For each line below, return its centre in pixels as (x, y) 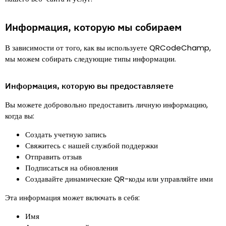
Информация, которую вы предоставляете (89, 86)
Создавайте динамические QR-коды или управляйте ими (119, 179)
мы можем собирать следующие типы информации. (91, 59)
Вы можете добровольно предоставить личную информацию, (106, 105)
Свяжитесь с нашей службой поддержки (92, 146)
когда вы (19, 116)
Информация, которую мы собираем (93, 27)
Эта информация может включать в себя (72, 197)
